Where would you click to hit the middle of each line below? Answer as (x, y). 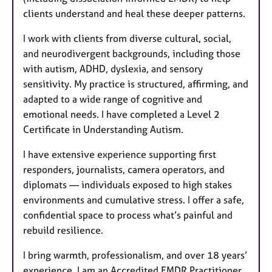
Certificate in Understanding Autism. (103, 130)
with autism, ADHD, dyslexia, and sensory (113, 69)
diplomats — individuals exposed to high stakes (127, 185)
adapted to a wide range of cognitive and (113, 99)
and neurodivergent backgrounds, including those (132, 54)
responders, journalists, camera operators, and (124, 170)
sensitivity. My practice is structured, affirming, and (136, 84)
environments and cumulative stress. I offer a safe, (134, 200)
